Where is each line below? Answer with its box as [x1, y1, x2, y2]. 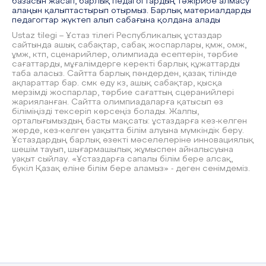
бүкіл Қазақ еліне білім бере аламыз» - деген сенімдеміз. [12, 164, 250, 173]
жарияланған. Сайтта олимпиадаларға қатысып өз [12, 98, 223, 107]
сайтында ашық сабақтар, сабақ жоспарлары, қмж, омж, [12, 41, 246, 50]
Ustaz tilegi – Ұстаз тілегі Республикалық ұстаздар [12, 31, 222, 40]
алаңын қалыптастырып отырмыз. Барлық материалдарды [12, 7, 251, 15]
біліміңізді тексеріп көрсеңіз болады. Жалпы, [12, 107, 199, 116]
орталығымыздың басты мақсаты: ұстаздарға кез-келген [12, 117, 247, 126]
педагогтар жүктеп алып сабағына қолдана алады [12, 16, 220, 25]
